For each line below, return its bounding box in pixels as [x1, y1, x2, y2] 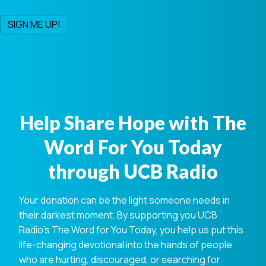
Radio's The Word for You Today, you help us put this [19, 223, 243, 236]
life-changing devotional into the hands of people [19, 237, 232, 251]
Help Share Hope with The [20, 110, 246, 134]
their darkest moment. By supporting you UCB [19, 208, 217, 221]
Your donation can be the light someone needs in [19, 193, 230, 207]
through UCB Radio [48, 159, 218, 183]
